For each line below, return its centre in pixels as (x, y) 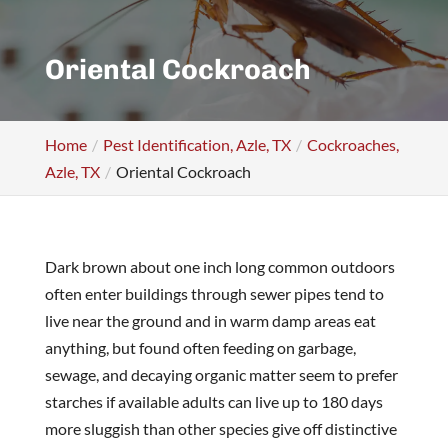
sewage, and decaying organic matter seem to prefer (221, 374)
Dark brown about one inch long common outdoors (219, 266)
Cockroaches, (352, 144)
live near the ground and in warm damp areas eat (210, 320)
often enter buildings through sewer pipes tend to (214, 293)
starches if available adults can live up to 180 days (213, 401)
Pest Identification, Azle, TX (196, 144)
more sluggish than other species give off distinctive (220, 428)
